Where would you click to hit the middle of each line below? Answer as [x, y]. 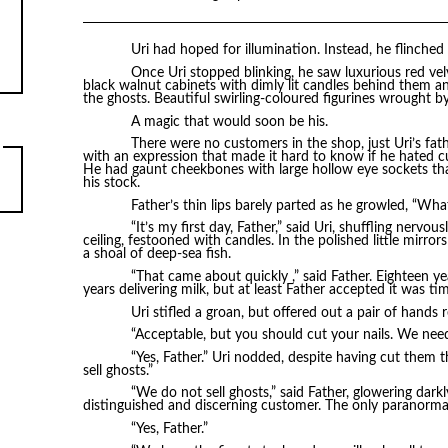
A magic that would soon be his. [229, 121]
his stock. [111, 183]
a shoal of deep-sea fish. [156, 254]
